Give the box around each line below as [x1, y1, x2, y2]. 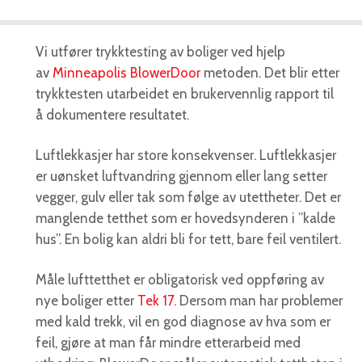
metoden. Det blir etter [200, 65, 339, 82]
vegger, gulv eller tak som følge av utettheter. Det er [36, 189, 341, 206]
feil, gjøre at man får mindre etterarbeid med [36, 335, 301, 351]
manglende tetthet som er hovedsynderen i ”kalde [36, 210, 335, 227]
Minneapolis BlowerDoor [53, 65, 200, 82]
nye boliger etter [36, 293, 137, 309]
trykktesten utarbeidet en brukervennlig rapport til [36, 86, 334, 103]
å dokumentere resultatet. [36, 107, 189, 124]
